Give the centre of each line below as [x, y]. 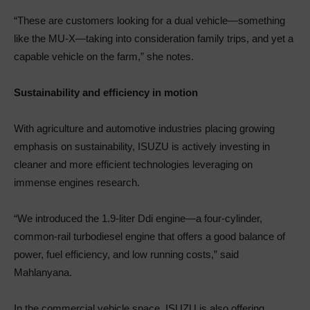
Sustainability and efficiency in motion [106, 92]
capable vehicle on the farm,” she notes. [104, 56]
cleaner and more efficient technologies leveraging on [133, 164]
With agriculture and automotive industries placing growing [144, 128]
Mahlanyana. [43, 272]
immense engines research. [77, 182]
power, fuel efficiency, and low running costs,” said [126, 254]
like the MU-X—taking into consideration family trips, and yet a [154, 38]
